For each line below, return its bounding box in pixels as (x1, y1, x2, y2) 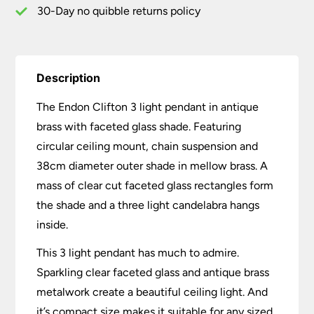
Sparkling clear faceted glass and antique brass (36, 266, 270, 280)
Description (36, 71, 101, 86)
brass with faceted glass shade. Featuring (36, 120, 242, 134)
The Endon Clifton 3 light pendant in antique (36, 100, 259, 114)
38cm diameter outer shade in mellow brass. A (36, 159, 268, 173)
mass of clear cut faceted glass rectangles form (36, 179, 274, 193)
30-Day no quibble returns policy (37, 4, 201, 18)
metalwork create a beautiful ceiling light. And (36, 285, 268, 299)
